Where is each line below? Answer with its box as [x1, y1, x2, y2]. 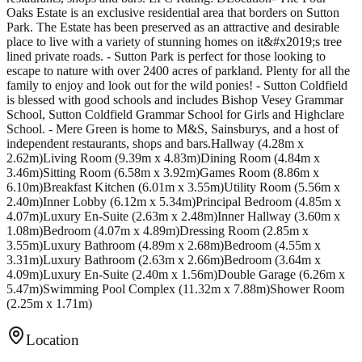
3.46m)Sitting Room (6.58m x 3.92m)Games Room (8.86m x [6, 165, 319, 179]
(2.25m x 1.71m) [6, 296, 92, 310]
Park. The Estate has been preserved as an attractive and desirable [6, 19, 339, 34]
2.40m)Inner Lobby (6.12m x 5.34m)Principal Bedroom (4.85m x [6, 194, 341, 208]
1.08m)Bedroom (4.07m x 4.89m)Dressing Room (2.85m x [6, 223, 309, 238]
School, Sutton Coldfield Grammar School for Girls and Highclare [6, 107, 344, 121]
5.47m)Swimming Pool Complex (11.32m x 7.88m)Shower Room [6, 281, 344, 296]
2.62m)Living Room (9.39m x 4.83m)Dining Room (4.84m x [6, 150, 320, 165]
